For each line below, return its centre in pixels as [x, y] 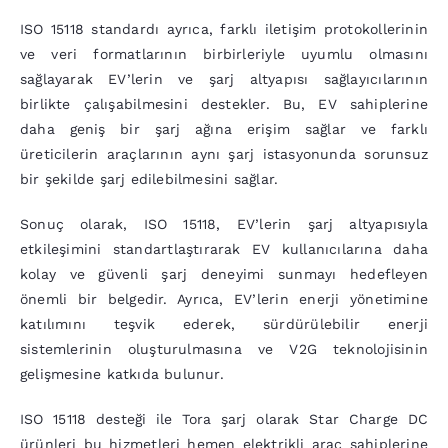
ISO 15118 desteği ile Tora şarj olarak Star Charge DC [224, 419]
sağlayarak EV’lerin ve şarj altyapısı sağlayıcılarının [224, 79]
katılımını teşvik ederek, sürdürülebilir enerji [224, 324]
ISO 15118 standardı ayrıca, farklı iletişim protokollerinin [224, 29]
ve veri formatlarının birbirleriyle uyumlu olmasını [224, 54]
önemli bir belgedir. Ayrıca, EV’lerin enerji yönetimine [224, 299]
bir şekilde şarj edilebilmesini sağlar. [149, 179]
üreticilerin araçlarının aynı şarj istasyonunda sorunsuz [224, 154]
